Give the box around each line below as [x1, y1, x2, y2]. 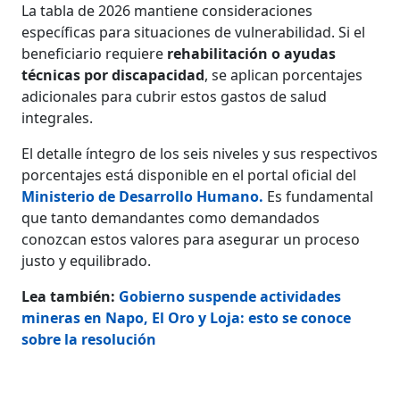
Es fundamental [263, 186, 374, 206]
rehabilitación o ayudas [167, 43, 337, 63]
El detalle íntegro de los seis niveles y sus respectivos [21, 143, 379, 163]
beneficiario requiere [21, 43, 168, 63]
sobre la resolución [21, 329, 157, 349]
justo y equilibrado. [21, 250, 152, 271]
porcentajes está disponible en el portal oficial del [21, 164, 357, 185]
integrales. [21, 107, 94, 128]
